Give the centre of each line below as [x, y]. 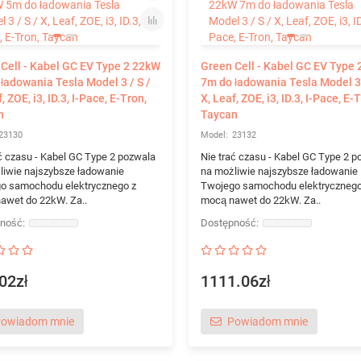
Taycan [219, 114]
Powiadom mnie [267, 322]
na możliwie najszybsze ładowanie [279, 171]
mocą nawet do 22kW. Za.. [260, 200]
